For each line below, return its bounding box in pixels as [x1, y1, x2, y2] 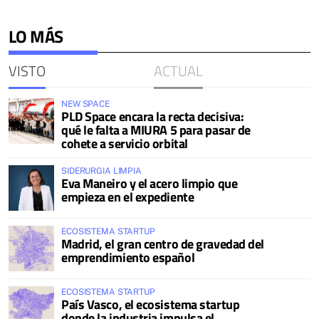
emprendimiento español [61, 248, 195, 267]
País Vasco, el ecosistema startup [61, 295, 240, 314]
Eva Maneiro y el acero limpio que [61, 174, 238, 193]
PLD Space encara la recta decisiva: [61, 107, 244, 126]
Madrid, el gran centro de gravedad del [61, 234, 264, 253]
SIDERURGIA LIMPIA [61, 166, 142, 176]
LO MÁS [9, 23, 63, 49]
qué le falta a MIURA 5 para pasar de [61, 120, 251, 140]
